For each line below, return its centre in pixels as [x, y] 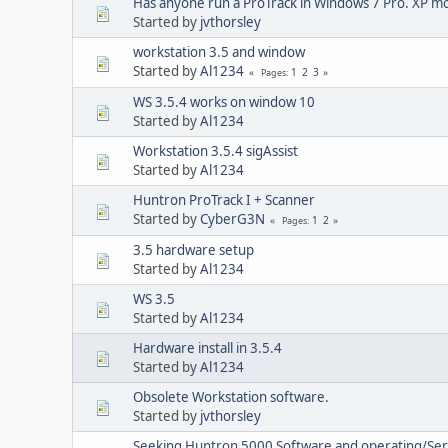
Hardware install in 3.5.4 [207, 347]
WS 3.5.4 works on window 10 [224, 101]
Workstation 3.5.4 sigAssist [215, 150]
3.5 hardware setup [193, 249]
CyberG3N [232, 218]
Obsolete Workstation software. [231, 396]
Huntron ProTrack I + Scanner [224, 199]
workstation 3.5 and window [219, 51]
